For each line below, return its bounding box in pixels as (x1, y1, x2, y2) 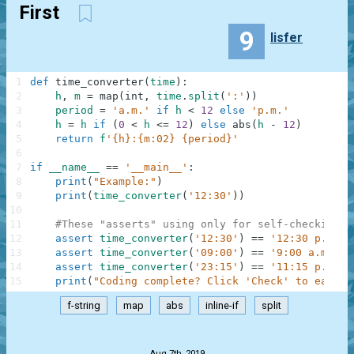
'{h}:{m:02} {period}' (106, 133, 239, 145)
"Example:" (93, 175, 156, 188)
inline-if (205, 299, 239, 311)
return (55, 133, 93, 145)
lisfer (270, 29, 303, 45)
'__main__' (125, 161, 188, 174)
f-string (67, 299, 101, 311)
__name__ (49, 161, 100, 174)
